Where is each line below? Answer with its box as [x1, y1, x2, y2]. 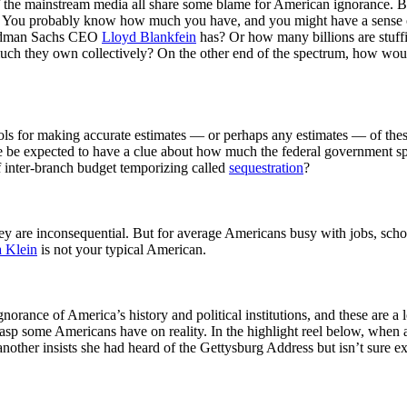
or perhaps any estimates [204, 126, 352, 143]
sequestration [229, 159, 303, 175]
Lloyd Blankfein [102, 28, 196, 45]
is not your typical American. [37, 241, 206, 257]
